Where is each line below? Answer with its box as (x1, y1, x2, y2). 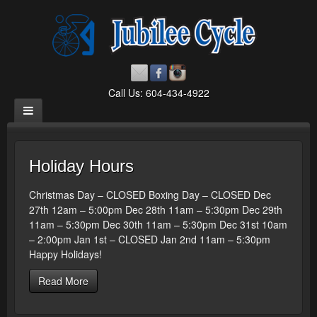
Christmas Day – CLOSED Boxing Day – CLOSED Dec (29, 188, 271, 202)
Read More (38, 274, 88, 288)
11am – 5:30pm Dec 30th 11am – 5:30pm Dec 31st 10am (29, 217, 287, 231)
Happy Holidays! (29, 247, 102, 261)
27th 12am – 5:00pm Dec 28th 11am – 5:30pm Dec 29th (29, 202, 282, 217)
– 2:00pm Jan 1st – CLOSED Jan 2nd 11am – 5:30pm (29, 232, 270, 246)
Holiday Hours (29, 156, 134, 175)
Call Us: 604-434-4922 (108, 86, 209, 100)
